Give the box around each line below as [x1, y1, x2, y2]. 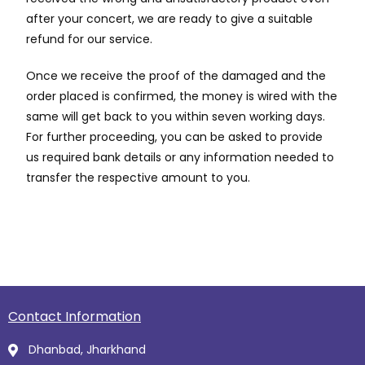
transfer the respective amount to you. [26, 169, 251, 186]
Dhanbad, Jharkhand [29, 341, 146, 358]
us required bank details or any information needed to [26, 149, 335, 165]
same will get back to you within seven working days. [26, 108, 326, 125]
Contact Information [8, 307, 141, 326]
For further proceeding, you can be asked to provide [26, 129, 323, 145]
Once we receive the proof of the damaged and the [26, 68, 327, 84]
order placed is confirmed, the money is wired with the [26, 88, 338, 104]
